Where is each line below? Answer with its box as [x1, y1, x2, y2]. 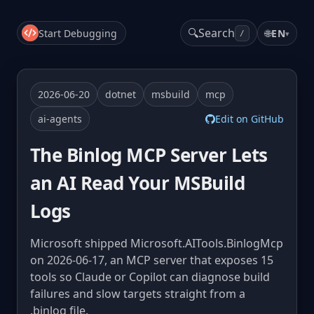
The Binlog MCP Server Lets [30, 142, 268, 168]
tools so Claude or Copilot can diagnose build [30, 269, 270, 285]
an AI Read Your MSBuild [30, 170, 245, 196]
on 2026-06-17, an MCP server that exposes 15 [30, 252, 273, 268]
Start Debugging [39, 26, 117, 40]
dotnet [105, 88, 136, 101]
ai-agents [38, 112, 82, 125]
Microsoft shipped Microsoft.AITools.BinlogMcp [30, 235, 283, 251]
